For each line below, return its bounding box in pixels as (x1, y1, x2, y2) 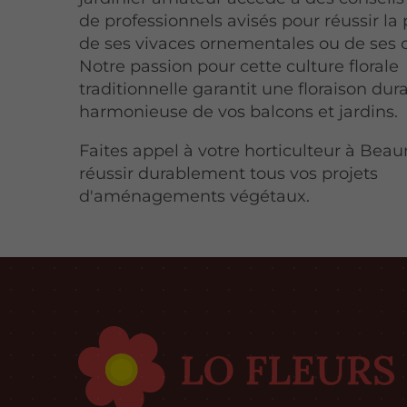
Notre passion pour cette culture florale (79, 55, 400, 76)
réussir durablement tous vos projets (79, 163, 379, 184)
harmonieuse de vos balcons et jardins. (79, 101, 399, 122)
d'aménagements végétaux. (79, 185, 311, 206)
